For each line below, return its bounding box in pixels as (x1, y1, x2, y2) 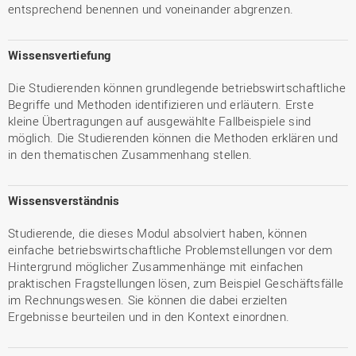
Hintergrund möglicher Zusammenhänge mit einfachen (8, 258, 304, 274)
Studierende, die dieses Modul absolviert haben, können (8, 225, 308, 241)
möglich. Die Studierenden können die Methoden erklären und (8, 130, 339, 145)
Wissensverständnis (8, 192, 120, 208)
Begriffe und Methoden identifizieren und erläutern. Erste (8, 96, 315, 112)
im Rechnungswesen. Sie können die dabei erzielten (8, 292, 288, 308)
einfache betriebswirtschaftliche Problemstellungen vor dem (8, 242, 333, 257)
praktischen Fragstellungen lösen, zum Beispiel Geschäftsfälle (8, 275, 344, 291)
